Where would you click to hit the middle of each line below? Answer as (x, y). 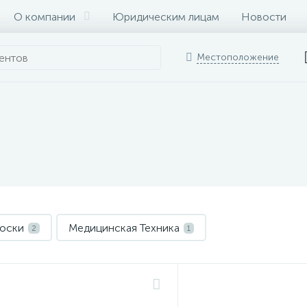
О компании (45, 16)
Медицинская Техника (124, 228)
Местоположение (238, 57)
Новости (264, 16)
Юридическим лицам (166, 16)
